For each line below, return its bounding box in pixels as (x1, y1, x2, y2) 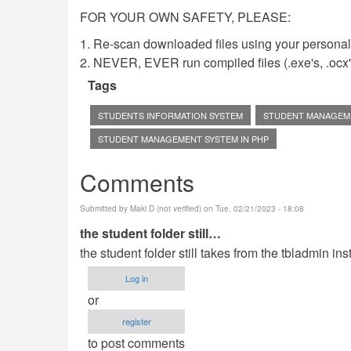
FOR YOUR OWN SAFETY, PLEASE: (80, 7, 291, 26)
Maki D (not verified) (130, 202, 201, 214)
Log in (125, 271, 148, 284)
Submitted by (80, 202, 130, 214)
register (121, 314, 151, 327)
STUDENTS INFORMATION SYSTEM (98, 108, 243, 121)
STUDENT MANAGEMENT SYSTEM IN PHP (98, 132, 269, 145)
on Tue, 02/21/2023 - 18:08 (201, 202, 304, 214)
